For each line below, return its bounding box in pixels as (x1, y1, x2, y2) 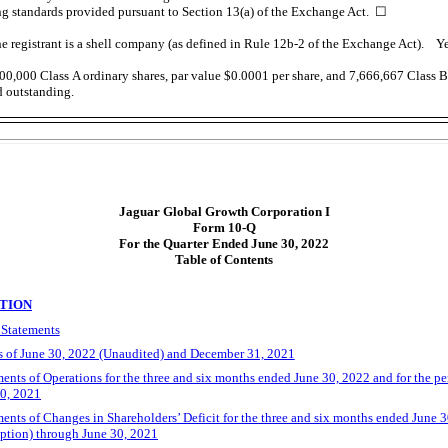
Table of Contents (175, 252, 273, 268)
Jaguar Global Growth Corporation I (118, 204, 330, 220)
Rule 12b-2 (244, 35, 305, 51)
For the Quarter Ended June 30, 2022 (119, 236, 329, 252)
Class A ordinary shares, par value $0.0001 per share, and (36, 67, 349, 83)
